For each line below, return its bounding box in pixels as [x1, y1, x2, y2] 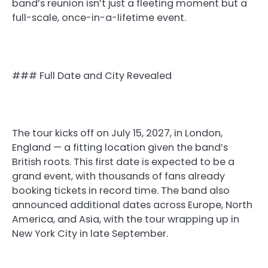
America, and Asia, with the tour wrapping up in [12, 212, 239, 226]
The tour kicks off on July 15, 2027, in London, [12, 126, 223, 140]
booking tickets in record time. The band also [12, 183, 230, 197]
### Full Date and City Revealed [12, 68, 172, 83]
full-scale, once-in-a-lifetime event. [12, 11, 186, 25]
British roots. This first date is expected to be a [12, 154, 234, 169]
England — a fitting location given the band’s [12, 140, 228, 154]
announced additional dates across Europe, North [12, 197, 252, 212]
